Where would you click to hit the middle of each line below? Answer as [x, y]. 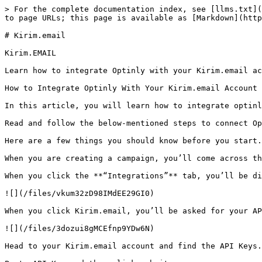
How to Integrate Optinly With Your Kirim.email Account [131, 88]
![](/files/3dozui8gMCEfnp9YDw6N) [80, 228]
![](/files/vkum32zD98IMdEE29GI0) [80, 193]
